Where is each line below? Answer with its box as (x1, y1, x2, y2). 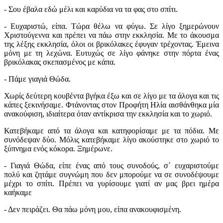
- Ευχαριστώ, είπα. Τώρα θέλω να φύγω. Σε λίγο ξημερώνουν (4, 22, 219, 31)
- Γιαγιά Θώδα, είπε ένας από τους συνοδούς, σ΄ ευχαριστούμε (4, 161, 219, 170)
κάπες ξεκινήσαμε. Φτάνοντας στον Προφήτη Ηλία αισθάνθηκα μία (4, 101, 219, 110)
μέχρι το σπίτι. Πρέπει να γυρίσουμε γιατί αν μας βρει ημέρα (4, 179, 219, 188)
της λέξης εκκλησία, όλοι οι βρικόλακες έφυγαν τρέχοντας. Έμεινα (4, 40, 219, 49)
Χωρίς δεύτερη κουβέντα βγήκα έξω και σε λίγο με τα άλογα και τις (4, 92, 219, 101)
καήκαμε (4, 188, 32, 197)
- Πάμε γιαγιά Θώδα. (4, 75, 71, 84)
